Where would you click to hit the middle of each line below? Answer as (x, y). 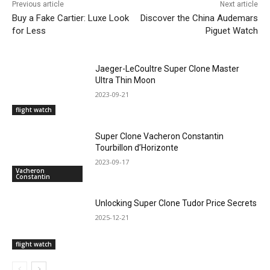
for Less (29, 31)
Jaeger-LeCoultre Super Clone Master (168, 69)
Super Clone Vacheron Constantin (160, 136)
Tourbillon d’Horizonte (137, 147)
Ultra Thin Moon (126, 80)
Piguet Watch (231, 31)
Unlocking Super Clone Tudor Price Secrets (176, 203)
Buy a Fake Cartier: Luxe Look (71, 18)
